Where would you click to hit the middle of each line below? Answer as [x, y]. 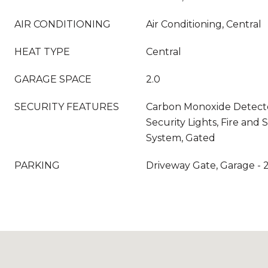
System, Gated [181, 138]
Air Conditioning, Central [204, 24]
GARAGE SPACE [53, 79]
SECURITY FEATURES [67, 107]
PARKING [37, 165]
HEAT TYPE [42, 52]
